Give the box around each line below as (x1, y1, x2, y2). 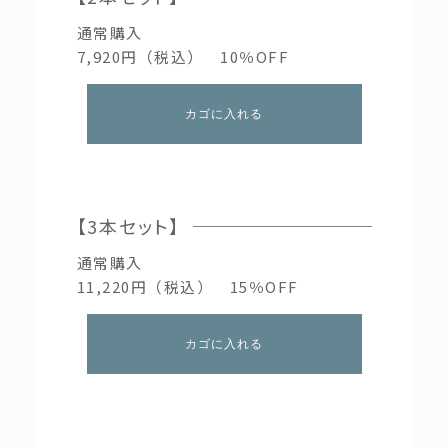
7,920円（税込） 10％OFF (76, 45, 289, 67)
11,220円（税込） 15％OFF (76, 275, 299, 297)
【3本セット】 (76, 212, 181, 239)
